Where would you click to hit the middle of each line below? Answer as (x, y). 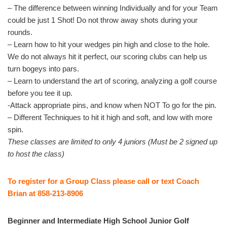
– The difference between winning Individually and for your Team (113, 8)
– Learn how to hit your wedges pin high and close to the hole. (109, 44)
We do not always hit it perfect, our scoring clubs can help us (107, 56)
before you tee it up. (40, 93)
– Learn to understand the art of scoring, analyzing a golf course (112, 81)
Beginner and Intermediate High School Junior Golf (98, 221)
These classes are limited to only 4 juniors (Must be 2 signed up (112, 142)
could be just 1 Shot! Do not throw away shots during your (103, 20)
